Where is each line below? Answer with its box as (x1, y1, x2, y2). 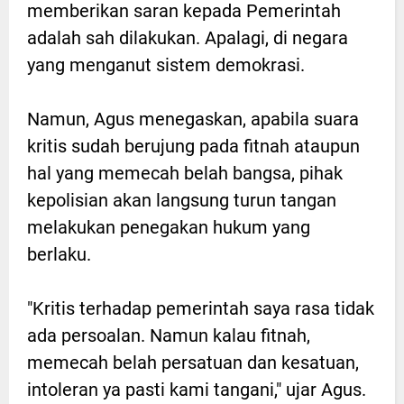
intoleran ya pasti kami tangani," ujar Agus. (27, 379, 366, 401)
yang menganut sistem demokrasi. (27, 54, 305, 77)
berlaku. (27, 243, 91, 266)
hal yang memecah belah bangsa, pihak (27, 162, 343, 185)
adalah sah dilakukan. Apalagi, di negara (27, 27, 348, 50)
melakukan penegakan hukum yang (27, 216, 310, 239)
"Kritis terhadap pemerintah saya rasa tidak (27, 298, 374, 320)
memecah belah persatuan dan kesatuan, (27, 352, 359, 374)
